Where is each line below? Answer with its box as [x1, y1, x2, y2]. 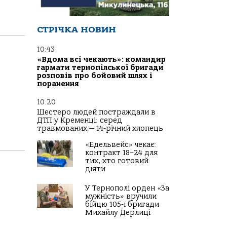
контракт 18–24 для [85, 148, 158, 158]
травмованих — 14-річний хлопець [37, 124, 163, 133]
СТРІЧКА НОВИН [37, 24, 116, 35]
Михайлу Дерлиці [85, 208, 150, 217]
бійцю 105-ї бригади [85, 200, 159, 209]
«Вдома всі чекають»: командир [37, 55, 166, 64]
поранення [37, 80, 79, 89]
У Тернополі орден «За [85, 184, 169, 193]
